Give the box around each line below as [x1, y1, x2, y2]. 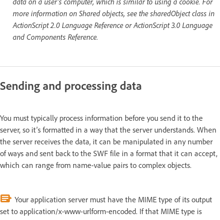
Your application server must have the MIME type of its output [13, 194, 212, 204]
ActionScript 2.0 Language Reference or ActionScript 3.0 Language [13, 20, 213, 30]
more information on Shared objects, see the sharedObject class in [13, 8, 215, 18]
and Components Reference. [13, 31, 98, 42]
